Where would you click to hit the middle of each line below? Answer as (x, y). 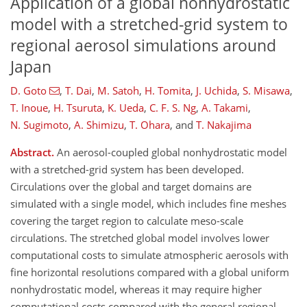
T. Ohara (150, 125)
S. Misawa (266, 91)
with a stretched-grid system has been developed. (127, 170)
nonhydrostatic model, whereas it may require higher (136, 290)
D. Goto (28, 91)
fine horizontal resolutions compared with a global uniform (150, 272)
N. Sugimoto (39, 125)
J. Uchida (216, 91)
